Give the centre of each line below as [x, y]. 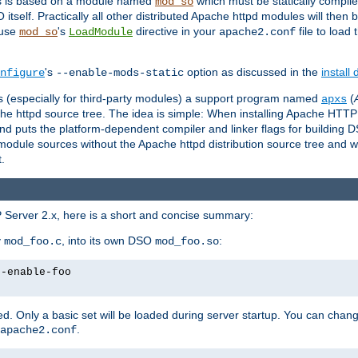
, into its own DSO [108, 241]
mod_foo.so [187, 242]
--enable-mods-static [120, 72]
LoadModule [101, 32]
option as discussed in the [253, 72]
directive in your [176, 31]
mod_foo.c [33, 242]
